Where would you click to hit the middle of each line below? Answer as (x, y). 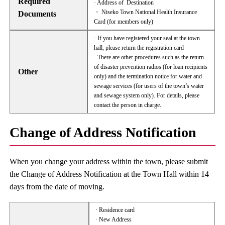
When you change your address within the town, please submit (109, 161)
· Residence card (115, 210)
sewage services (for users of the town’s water (149, 86)
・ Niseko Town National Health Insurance (146, 12)
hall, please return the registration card (139, 48)
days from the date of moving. (57, 187)
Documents (37, 14)
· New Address (114, 219)
